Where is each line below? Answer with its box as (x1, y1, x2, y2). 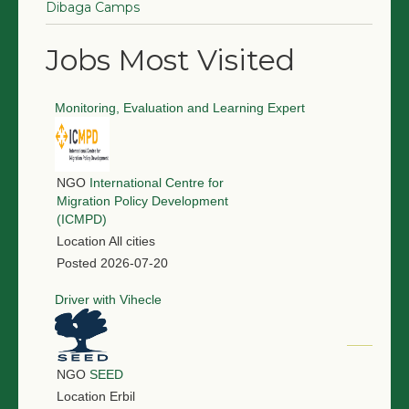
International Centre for (89, 175, 224, 191)
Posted (57, 256, 97, 271)
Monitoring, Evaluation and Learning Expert (55, 100, 305, 116)
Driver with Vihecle (55, 292, 162, 308)
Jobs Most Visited (46, 42, 295, 78)
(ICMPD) (57, 212, 107, 227)
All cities (109, 234, 155, 249)
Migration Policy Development (57, 194, 228, 209)
